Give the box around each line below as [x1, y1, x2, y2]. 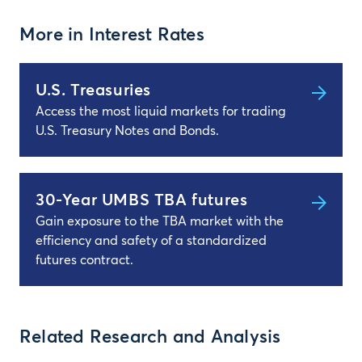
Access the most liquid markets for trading [36, 105, 286, 118]
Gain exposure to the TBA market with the [36, 215, 284, 228]
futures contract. [36, 254, 133, 267]
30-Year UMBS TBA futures [36, 192, 248, 208]
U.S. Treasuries [36, 82, 151, 99]
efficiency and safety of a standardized [36, 234, 267, 247]
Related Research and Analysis [19, 329, 281, 347]
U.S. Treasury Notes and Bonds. [36, 124, 219, 137]
